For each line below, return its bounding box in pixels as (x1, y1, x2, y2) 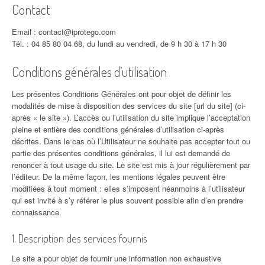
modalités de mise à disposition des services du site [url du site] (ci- (12, 100, 245, 111)
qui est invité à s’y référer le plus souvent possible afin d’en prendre (12, 195, 243, 206)
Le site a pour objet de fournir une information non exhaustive (12, 253, 221, 264)
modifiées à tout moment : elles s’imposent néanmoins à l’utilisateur (12, 183, 245, 194)
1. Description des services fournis (12, 232, 147, 245)
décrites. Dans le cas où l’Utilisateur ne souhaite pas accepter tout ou (12, 135, 250, 147)
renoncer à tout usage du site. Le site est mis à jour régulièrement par (12, 159, 250, 170)
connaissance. (12, 206, 62, 218)
